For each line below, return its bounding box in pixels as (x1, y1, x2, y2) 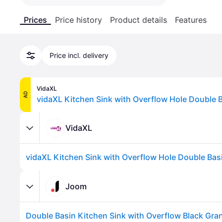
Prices (24, 15, 47, 25)
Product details (110, 15, 167, 25)
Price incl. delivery (50, 51, 109, 59)
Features (175, 15, 207, 25)
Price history (55, 15, 102, 25)
